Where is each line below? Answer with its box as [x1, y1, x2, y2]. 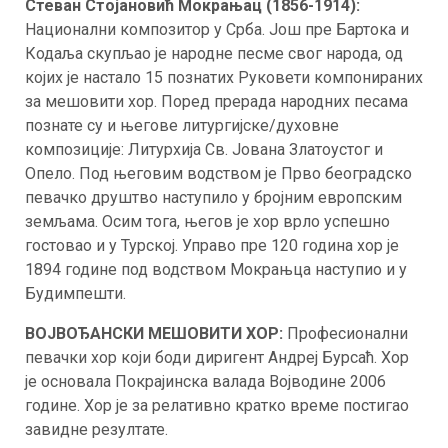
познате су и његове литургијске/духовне [25, 116, 339, 135]
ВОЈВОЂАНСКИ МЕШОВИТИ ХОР [25, 324, 279, 343]
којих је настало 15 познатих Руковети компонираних [25, 68, 423, 87]
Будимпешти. [25, 284, 126, 303]
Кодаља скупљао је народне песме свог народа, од [25, 44, 403, 63]
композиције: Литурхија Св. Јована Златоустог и [25, 140, 383, 159]
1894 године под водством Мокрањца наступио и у [25, 260, 407, 279]
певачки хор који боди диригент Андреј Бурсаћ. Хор [25, 348, 409, 367]
